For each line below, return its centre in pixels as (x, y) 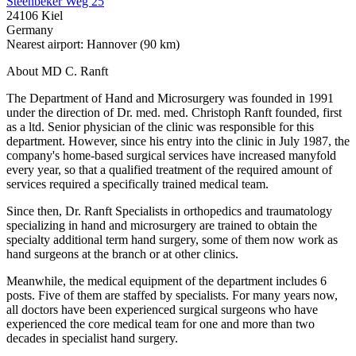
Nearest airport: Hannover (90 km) (93, 44)
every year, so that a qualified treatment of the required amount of (169, 169)
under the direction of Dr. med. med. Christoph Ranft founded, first (174, 112)
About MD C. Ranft (57, 71)
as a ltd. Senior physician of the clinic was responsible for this (160, 126)
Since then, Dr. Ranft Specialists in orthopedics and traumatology (169, 211)
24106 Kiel (35, 15)
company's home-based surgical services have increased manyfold (171, 155)
